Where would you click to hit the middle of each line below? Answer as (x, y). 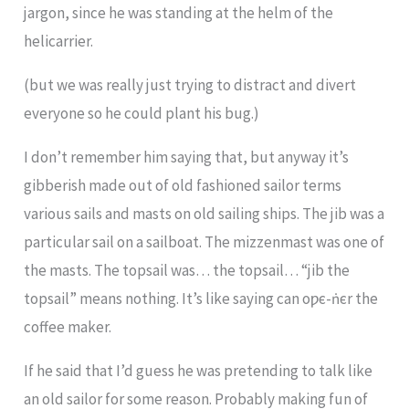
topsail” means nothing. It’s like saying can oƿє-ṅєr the (201, 299)
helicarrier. (59, 42)
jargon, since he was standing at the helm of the (179, 13)
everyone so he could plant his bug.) (142, 114)
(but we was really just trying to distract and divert (190, 85)
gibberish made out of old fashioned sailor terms (183, 186)
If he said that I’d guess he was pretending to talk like (199, 371)
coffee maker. (68, 327)
